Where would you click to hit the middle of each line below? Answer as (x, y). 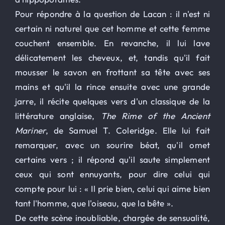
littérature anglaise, (55, 116)
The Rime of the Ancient (152, 116)
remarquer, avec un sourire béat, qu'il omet (113, 145)
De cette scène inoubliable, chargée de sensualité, (113, 218)
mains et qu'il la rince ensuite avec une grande (113, 87)
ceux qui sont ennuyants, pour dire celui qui (113, 174)
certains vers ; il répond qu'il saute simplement (113, 160)
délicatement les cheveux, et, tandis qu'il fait (113, 58)
